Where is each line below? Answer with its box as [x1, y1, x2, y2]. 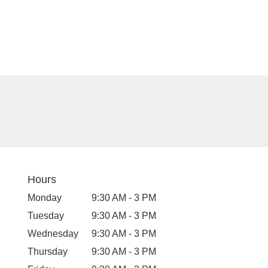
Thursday [28, 246, 68, 257]
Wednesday [28, 228, 78, 239]
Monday [28, 192, 62, 203]
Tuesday [28, 210, 64, 221]
